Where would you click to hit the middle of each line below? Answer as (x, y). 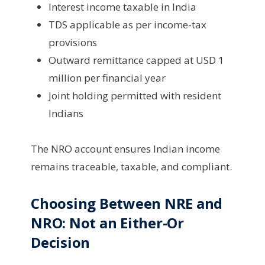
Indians (66, 113)
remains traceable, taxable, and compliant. (131, 166)
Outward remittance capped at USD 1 (136, 60)
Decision (61, 242)
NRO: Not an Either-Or (107, 222)
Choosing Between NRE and (127, 203)
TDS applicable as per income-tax (127, 24)
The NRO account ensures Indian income (125, 148)
